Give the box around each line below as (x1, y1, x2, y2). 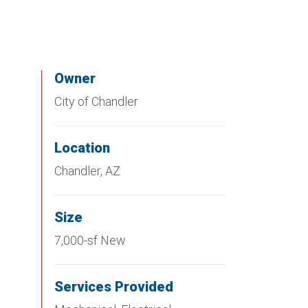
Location (54, 140, 110, 156)
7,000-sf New (54, 233, 126, 247)
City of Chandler (54, 94, 138, 109)
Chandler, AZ (54, 164, 120, 178)
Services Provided (54, 278, 173, 295)
